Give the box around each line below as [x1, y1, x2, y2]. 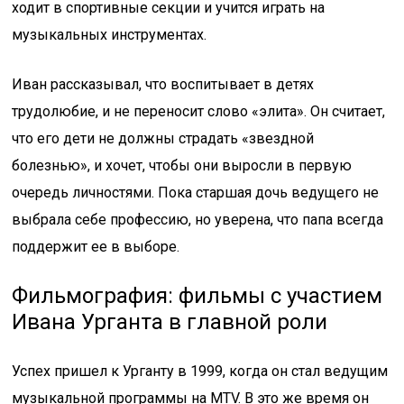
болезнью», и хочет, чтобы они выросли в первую [12, 157, 353, 174]
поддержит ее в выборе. [12, 238, 180, 255]
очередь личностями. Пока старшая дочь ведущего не [12, 184, 380, 201]
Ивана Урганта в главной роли [12, 309, 328, 335]
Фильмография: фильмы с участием [12, 283, 383, 308]
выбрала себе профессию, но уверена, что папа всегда [12, 211, 384, 228]
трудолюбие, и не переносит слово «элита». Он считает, [12, 103, 386, 120]
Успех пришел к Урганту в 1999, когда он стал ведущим [12, 363, 389, 380]
